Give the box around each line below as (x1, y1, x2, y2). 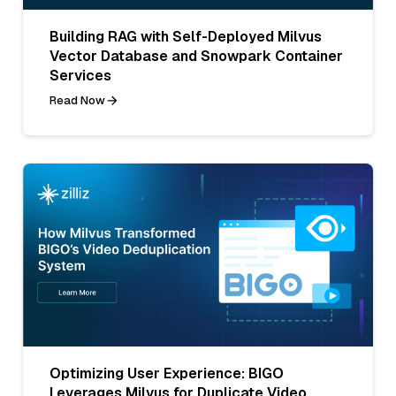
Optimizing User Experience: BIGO (49, 364, 284, 384)
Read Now (49, 92, 105, 108)
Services (49, 65, 111, 85)
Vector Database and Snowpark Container (49, 46, 343, 65)
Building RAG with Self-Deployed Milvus (49, 27, 322, 46)
